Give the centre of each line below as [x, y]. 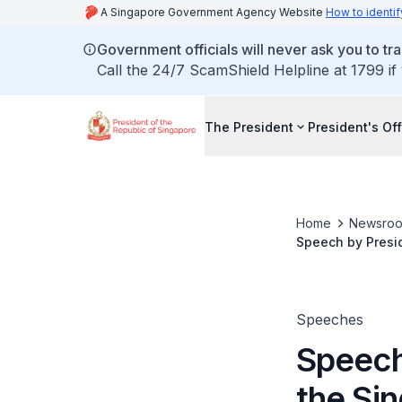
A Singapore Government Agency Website [213, 12]
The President [249, 127]
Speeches [329, 319]
